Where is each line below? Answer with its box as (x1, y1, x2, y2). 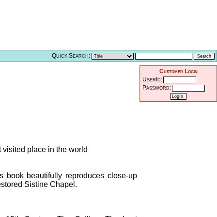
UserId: (142, 76, 162, 83)
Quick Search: (52, 52, 90, 59)
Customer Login (159, 68, 198, 75)
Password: (142, 84, 171, 91)
